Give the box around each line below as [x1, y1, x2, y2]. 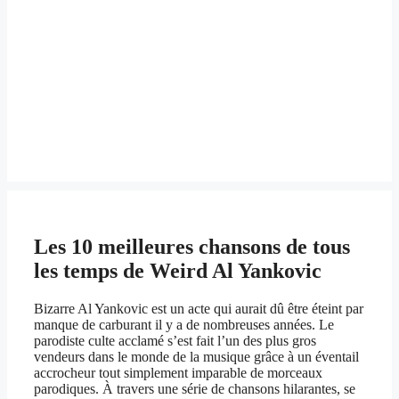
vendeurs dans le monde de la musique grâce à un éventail [34, 349, 359, 365]
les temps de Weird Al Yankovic [34, 259, 322, 283]
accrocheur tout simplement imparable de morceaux [34, 365, 322, 381]
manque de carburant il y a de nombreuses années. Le [34, 317, 334, 333]
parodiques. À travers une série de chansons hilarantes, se [34, 381, 355, 397]
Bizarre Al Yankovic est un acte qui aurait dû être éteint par [34, 301, 363, 317]
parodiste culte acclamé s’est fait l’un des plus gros [34, 333, 316, 349]
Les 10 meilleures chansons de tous [34, 235, 350, 259]
